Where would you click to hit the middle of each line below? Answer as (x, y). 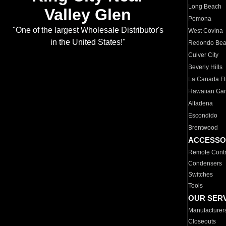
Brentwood (203, 128)
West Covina (206, 31)
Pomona (200, 19)
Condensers (205, 163)
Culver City (204, 55)
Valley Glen (88, 15)
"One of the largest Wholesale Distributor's (88, 30)
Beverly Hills (206, 67)
